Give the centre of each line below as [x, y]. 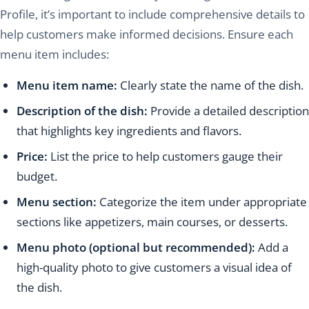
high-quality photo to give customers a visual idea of [154, 268]
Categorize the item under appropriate [203, 202]
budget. [37, 177]
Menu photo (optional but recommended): [136, 248]
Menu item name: [68, 86]
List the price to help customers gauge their [165, 157]
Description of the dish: [83, 111]
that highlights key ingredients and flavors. [129, 131]
